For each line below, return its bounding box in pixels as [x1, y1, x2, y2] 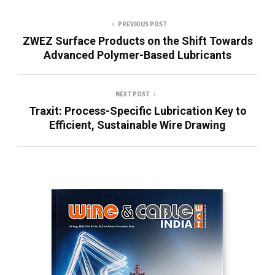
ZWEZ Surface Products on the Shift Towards [22, 34, 253, 48]
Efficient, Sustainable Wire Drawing [49, 118, 226, 132]
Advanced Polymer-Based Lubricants [44, 48, 231, 62]
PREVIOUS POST [118, 21, 167, 29]
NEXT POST [115, 91, 150, 99]
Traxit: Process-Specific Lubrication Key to [28, 104, 247, 118]
